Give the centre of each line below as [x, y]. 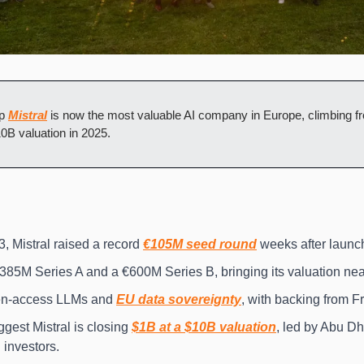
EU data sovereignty [179, 300]
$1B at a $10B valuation [204, 327]
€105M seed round [200, 245]
